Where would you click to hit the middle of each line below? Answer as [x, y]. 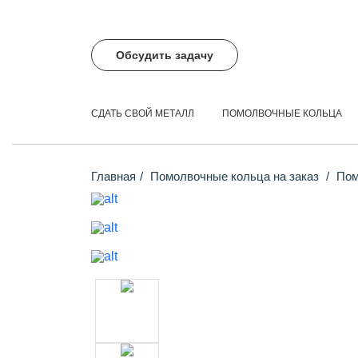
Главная [113, 176]
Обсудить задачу [165, 55]
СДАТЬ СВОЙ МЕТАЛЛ [143, 113]
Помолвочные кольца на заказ [236, 176]
